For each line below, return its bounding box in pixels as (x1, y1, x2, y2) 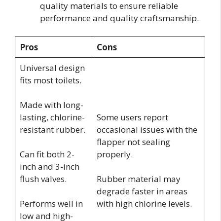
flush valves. (19, 173, 67, 185)
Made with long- (19, 99, 83, 111)
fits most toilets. (19, 74, 81, 86)
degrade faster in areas (96, 185, 187, 197)
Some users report (96, 111, 168, 123)
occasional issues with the (96, 124, 197, 136)
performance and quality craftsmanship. (40, 12, 199, 24)
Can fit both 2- (19, 148, 74, 160)
